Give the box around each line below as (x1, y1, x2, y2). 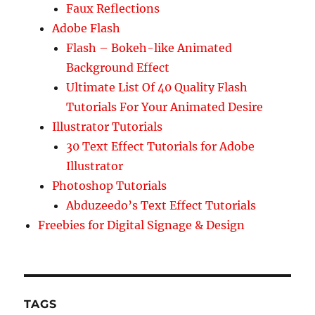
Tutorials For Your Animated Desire (66, 100, 264, 115)
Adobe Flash (52, 21, 121, 36)
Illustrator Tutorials (52, 120, 163, 134)
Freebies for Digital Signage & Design (38, 218, 245, 233)
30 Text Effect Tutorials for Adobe (66, 139, 255, 154)
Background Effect (66, 60, 170, 75)
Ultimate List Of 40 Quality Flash (66, 80, 248, 95)
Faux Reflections (66, 1, 160, 16)
